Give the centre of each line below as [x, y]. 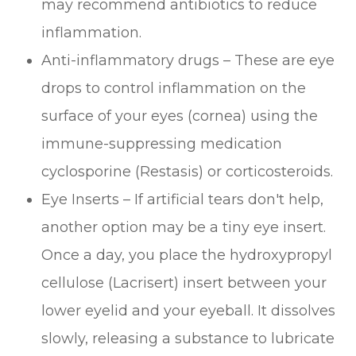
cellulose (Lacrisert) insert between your [184, 282]
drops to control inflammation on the [174, 88]
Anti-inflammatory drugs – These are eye [188, 60]
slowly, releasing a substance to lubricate [188, 338]
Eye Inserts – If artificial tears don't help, [183, 199]
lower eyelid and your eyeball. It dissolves [189, 310]
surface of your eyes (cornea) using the [180, 116]
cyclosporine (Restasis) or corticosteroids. [188, 171]
